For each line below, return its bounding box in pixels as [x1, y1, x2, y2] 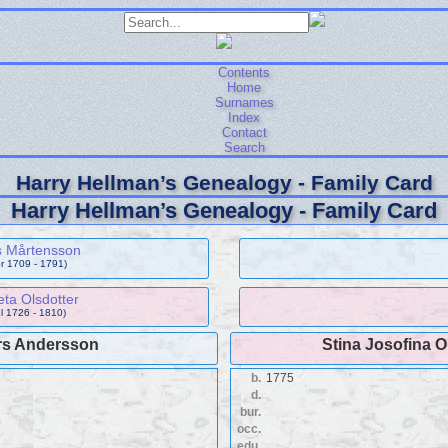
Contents [218, 65, 270, 80]
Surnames [214, 95, 274, 110]
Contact [221, 125, 267, 140]
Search [223, 140, 265, 155]
